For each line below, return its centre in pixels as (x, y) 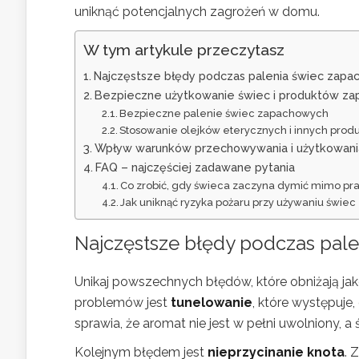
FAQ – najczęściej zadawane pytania (195, 167)
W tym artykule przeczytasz (184, 49)
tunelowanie (212, 302)
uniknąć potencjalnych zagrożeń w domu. (197, 11)
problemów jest (123, 302)
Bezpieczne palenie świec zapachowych (224, 113)
